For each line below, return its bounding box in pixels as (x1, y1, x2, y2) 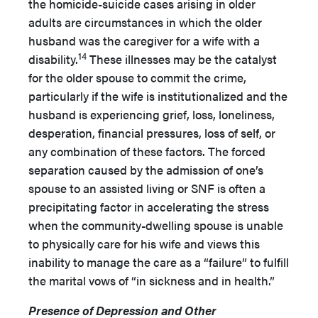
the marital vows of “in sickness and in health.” (28, 272, 275, 289)
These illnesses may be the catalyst (87, 50, 277, 67)
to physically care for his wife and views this (28, 235, 260, 252)
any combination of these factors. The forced (28, 143, 265, 160)
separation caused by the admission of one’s (28, 161, 263, 178)
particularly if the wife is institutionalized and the (28, 87, 287, 104)
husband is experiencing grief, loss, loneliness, (28, 106, 275, 123)
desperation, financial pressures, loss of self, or (28, 124, 275, 141)
